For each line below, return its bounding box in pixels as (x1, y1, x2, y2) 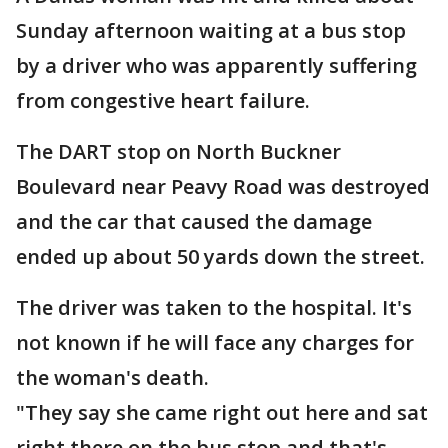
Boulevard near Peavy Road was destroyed (16, 173, 430, 200)
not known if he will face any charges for (16, 329, 414, 356)
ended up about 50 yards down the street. (16, 243, 425, 270)
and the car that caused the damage (16, 208, 372, 235)
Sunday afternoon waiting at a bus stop (16, 17, 406, 44)
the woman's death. (16, 364, 209, 391)
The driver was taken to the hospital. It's (16, 294, 412, 321)
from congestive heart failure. (16, 87, 310, 114)
